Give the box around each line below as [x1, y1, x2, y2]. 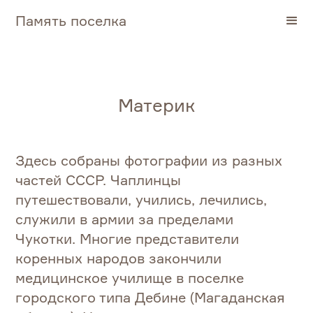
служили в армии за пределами [15, 210, 234, 228]
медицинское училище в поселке [15, 269, 245, 287]
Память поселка [15, 12, 127, 29]
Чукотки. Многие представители [15, 230, 240, 248]
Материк [117, 94, 196, 117]
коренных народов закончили [15, 249, 222, 268]
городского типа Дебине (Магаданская [15, 289, 286, 307]
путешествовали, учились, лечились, [15, 191, 268, 209]
